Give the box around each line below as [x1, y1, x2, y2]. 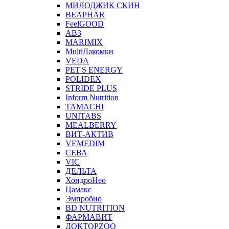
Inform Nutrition [65, 93, 119, 102]
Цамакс [65, 185, 91, 194]
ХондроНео [65, 175, 106, 185]
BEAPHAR [65, 10, 105, 19]
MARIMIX [65, 37, 103, 47]
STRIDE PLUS [65, 83, 117, 93]
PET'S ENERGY [65, 65, 123, 74]
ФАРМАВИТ [65, 212, 112, 221]
